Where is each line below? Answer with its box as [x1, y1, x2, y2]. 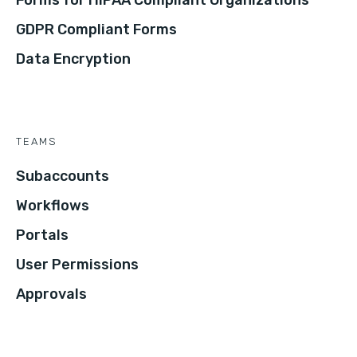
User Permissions [16, 256, 139, 274]
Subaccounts [16, 167, 109, 186]
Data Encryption [16, 50, 131, 69]
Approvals [16, 285, 87, 304]
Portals [16, 226, 69, 245]
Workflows [16, 197, 89, 215]
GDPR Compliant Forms [16, 21, 177, 39]
